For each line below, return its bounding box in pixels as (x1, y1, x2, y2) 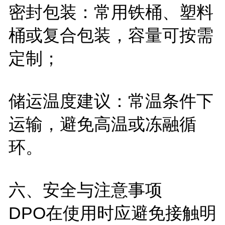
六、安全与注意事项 (8, 180, 162, 199)
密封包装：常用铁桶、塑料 (8, 2, 213, 22)
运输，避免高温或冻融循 (8, 114, 196, 134)
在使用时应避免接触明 (45, 203, 216, 222)
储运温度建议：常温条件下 (8, 91, 213, 110)
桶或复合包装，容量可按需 (8, 25, 213, 45)
